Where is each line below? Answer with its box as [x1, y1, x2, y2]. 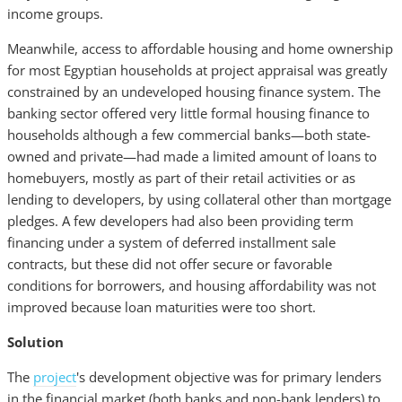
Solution [7, 333, 64, 351]
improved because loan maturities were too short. [7, 298, 316, 316]
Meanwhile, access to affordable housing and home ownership [7, 39, 393, 57]
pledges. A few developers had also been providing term [7, 212, 354, 230]
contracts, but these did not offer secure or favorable [7, 255, 332, 273]
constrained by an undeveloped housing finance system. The [7, 83, 380, 100]
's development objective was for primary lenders [76, 368, 381, 386]
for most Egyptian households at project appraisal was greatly [7, 61, 388, 79]
